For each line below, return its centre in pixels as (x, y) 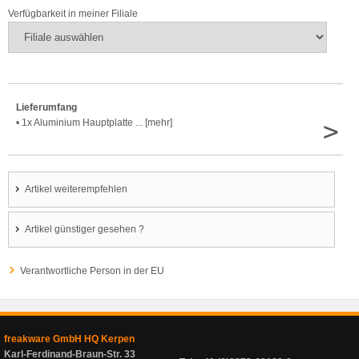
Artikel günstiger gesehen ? (85, 229)
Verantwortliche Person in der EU (92, 271)
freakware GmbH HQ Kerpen (69, 339)
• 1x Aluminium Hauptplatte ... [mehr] (94, 123)
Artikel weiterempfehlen (76, 189)
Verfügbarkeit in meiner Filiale (73, 14)
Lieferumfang (46, 107)
